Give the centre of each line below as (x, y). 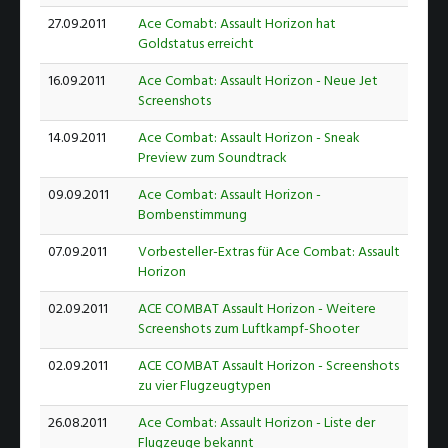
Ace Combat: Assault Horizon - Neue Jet (258, 82)
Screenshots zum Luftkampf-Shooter (248, 330)
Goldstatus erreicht (196, 45)
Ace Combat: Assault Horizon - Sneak (249, 139)
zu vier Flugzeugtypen (204, 387)
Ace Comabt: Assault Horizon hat (237, 25)
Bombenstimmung (192, 216)
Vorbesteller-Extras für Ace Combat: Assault (269, 253)
